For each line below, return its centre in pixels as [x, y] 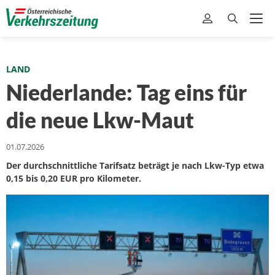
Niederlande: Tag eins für [126, 92]
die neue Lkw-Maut [100, 120]
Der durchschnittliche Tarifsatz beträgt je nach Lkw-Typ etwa [135, 165]
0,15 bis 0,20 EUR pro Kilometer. [74, 178]
